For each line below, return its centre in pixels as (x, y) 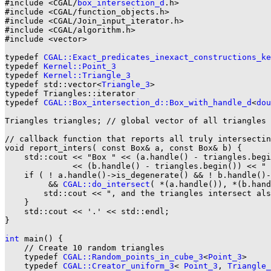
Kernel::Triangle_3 (87, 75)
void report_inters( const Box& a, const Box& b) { (123, 148)
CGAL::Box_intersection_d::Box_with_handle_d (148, 102)
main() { (41, 238)
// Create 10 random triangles (85, 247)
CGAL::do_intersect (106, 184)
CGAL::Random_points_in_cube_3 (133, 256)
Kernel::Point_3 (80, 66)
